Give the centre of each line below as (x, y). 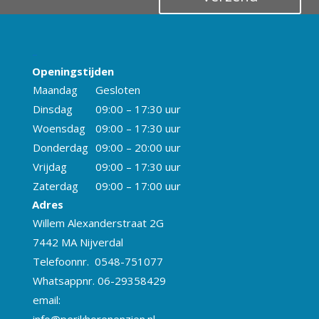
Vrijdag (49, 166)
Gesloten (117, 89)
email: (46, 299)
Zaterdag (55, 185)
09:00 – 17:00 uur (138, 185)
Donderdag (60, 147)
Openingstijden (73, 71)
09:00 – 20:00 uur (138, 147)
